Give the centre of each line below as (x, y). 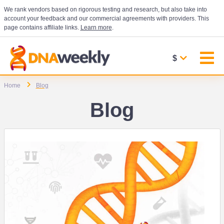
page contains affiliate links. (42, 27)
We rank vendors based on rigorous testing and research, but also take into (105, 9)
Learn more (96, 27)
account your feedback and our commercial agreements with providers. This (106, 18)
